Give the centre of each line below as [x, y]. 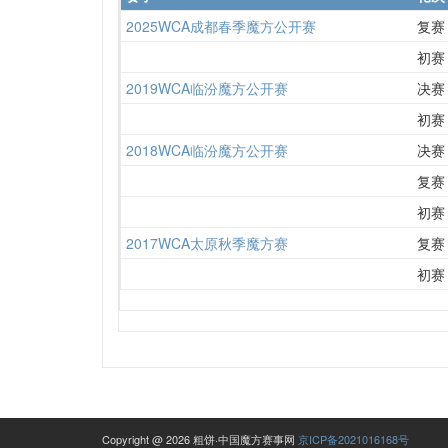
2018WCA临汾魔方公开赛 [207, 149]
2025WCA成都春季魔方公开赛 [221, 25]
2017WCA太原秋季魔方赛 [207, 242]
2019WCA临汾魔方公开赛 [207, 87]
